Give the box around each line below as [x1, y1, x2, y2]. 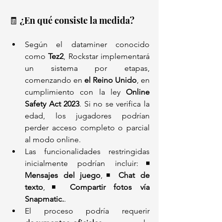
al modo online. [25, 135, 81, 144]
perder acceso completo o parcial [25, 123, 150, 132]
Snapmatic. [25, 194, 64, 204]
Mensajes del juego [25, 170, 101, 180]
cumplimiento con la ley [25, 87, 126, 97]
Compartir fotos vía [69, 182, 150, 192]
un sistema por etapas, [25, 63, 150, 73]
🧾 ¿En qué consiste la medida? [9, 14, 134, 26]
